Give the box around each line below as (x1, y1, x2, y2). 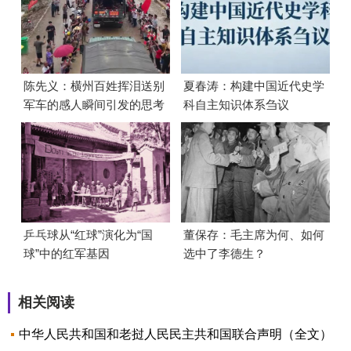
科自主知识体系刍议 (183, 98, 289, 112)
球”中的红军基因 (23, 246, 110, 260)
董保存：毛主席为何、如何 (183, 227, 324, 241)
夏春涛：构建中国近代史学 (183, 79, 324, 93)
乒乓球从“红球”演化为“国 (23, 227, 153, 241)
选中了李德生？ (183, 246, 266, 260)
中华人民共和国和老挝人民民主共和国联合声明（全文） (19, 327, 332, 341)
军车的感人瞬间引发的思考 (23, 98, 165, 112)
